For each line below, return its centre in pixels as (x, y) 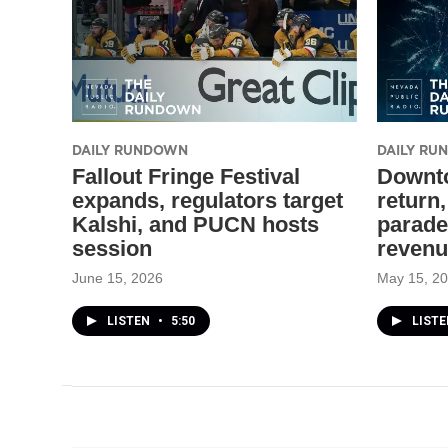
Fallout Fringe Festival (186, 176)
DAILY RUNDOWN (130, 149)
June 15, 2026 (117, 277)
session (112, 248)
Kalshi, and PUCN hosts (195, 224)
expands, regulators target (207, 200)
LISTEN (130, 320)
